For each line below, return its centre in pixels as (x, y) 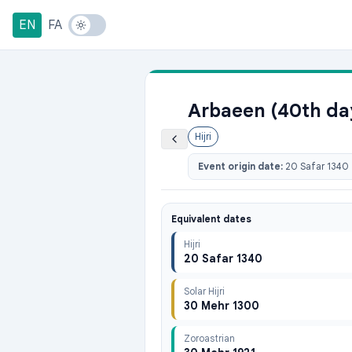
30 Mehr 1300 (222, 306)
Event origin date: (242, 166)
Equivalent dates (211, 219)
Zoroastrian (209, 338)
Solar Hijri (204, 291)
